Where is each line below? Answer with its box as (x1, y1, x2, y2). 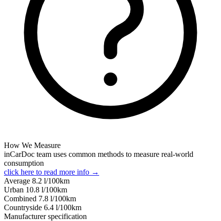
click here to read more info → (4, 167, 99, 176)
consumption (4, 158, 44, 167)
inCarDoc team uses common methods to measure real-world (4, 149, 193, 158)
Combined (4, 194, 38, 203)
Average (4, 176, 32, 185)
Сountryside (4, 203, 44, 212)
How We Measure (4, 141, 61, 149)
